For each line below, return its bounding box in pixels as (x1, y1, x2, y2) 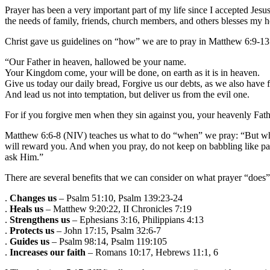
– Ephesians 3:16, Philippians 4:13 (70, 215, 204, 225)
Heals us (10, 204, 43, 215)
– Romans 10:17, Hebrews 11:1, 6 (86, 247, 218, 258)
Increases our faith (10, 247, 86, 258)
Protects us (10, 225, 54, 236)
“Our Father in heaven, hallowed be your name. (5, 57, 186, 67)
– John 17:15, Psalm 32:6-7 (54, 225, 161, 236)
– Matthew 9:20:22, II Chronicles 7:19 (43, 204, 192, 215)
